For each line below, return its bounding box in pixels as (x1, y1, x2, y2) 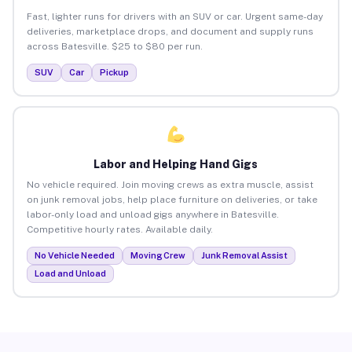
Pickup (99, 67, 129, 77)
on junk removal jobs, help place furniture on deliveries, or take (26, 193, 317, 205)
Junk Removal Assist (200, 250, 288, 260)
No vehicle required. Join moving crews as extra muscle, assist (26, 178, 313, 190)
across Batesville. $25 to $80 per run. (26, 40, 203, 52)
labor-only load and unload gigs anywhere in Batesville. (26, 208, 279, 220)
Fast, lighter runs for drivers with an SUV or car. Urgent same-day (26, 10, 323, 22)
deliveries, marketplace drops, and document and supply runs (26, 25, 313, 37)
